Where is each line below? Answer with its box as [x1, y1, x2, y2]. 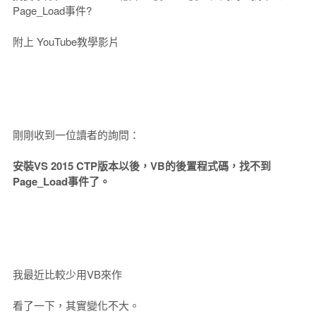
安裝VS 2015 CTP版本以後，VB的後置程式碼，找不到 [12, 158, 271, 174]
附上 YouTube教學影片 [12, 34, 119, 49]
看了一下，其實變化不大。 [12, 298, 140, 312]
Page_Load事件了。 [12, 174, 110, 189]
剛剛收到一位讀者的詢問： [12, 127, 140, 142]
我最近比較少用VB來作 [12, 267, 122, 281]
